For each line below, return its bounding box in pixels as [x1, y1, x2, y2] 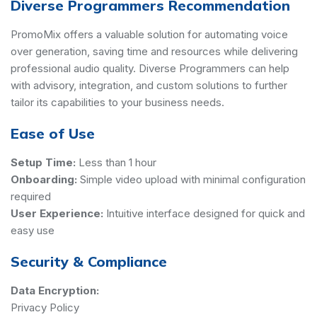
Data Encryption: [11, 283, 99, 297]
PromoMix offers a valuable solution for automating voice [11, 27, 288, 41]
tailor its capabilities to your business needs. [11, 95, 224, 109]
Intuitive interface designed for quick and [106, 206, 305, 220]
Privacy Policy [11, 300, 79, 314]
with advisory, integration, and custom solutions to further [11, 78, 287, 92]
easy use [11, 223, 54, 237]
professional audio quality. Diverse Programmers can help [11, 61, 289, 75]
